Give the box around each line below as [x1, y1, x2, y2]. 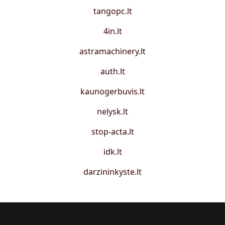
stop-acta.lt [91, 126, 134, 137]
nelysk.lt [97, 105, 128, 117]
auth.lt [100, 65, 125, 77]
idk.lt [103, 146, 122, 157]
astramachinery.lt [79, 45, 146, 57]
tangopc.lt [93, 5, 132, 17]
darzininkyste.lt [83, 166, 142, 177]
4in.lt [103, 25, 122, 37]
